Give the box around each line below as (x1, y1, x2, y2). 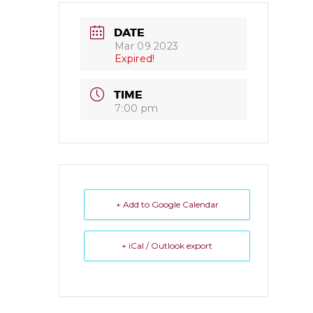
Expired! (115, 52, 155, 65)
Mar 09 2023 (115, 39, 179, 52)
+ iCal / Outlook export (122, 240, 212, 251)
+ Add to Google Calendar (115, 198, 219, 210)
